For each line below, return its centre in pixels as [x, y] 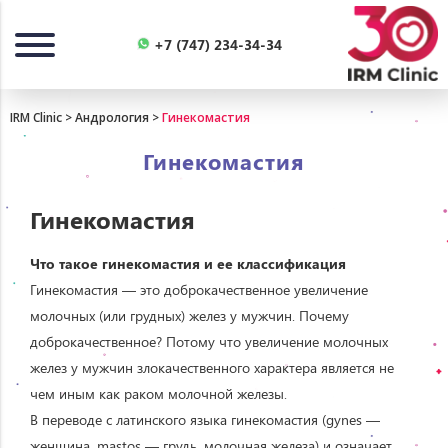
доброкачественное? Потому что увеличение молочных [209, 341]
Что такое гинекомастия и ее [133, 263]
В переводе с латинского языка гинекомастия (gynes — [205, 419]
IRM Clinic [36, 117]
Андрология [112, 117]
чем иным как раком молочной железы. [158, 393]
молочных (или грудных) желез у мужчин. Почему [189, 315]
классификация [293, 263]
